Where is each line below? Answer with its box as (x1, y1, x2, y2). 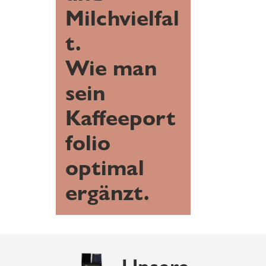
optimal (65, 154, 144, 181)
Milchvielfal (65, 4, 179, 31)
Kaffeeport (65, 104, 176, 131)
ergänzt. (65, 179, 155, 206)
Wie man (65, 54, 157, 81)
